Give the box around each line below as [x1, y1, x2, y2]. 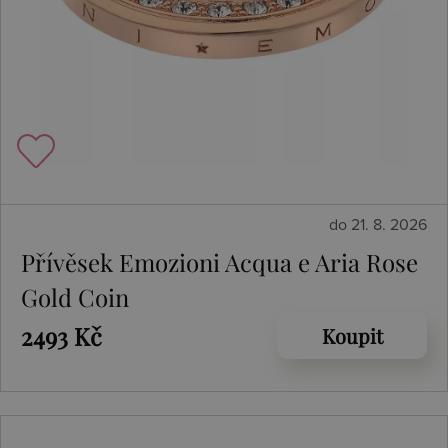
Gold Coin [21, 281, 129, 313]
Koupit [321, 322, 383, 349]
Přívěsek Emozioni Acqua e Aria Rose [21, 246, 418, 278]
